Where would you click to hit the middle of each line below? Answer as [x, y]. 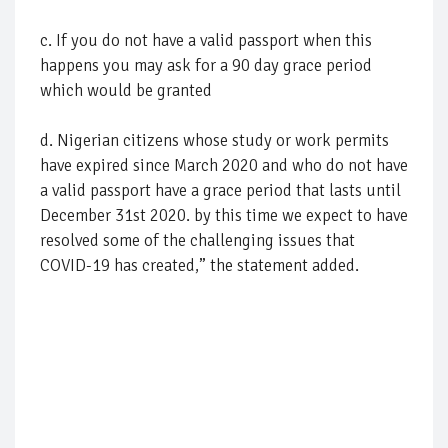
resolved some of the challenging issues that [197, 240]
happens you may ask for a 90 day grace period [206, 65]
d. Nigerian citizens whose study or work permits [214, 140]
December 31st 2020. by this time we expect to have [224, 215]
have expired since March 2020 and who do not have [224, 165]
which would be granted [126, 90]
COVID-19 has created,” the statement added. [199, 265]
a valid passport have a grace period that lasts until [220, 190]
